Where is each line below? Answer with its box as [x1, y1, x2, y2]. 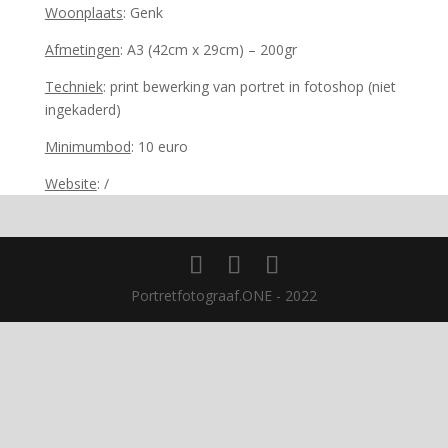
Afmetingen [44, 40, 120, 59]
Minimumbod [44, 137, 131, 156]
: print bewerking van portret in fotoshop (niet [102, 77, 396, 96]
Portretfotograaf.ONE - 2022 [130, 286, 317, 305]
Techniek [44, 77, 103, 96]
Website [44, 174, 97, 193]
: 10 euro [130, 137, 188, 156]
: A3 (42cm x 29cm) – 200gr [119, 40, 297, 59]
